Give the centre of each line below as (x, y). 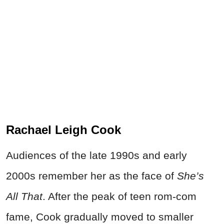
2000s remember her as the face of (90, 176)
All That (24, 196)
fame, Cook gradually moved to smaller (100, 217)
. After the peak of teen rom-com (119, 196)
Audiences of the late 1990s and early (96, 155)
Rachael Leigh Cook (63, 130)
